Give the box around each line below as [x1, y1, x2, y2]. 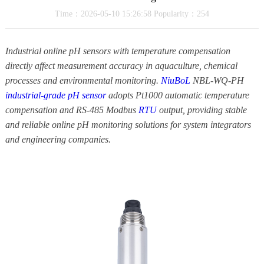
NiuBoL [160, 75, 190, 85]
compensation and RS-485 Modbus [5, 104, 138, 115]
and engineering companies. [5, 134, 111, 144]
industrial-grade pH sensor [5, 90, 106, 100]
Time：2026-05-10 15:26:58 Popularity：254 [54, 9, 209, 18]
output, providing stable [156, 104, 247, 115]
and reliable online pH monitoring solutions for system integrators [5, 119, 251, 130]
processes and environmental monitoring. [5, 75, 161, 85]
